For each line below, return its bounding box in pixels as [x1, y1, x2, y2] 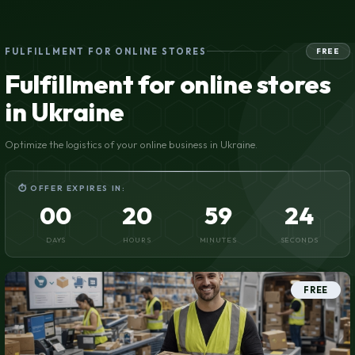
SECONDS [280, 235, 319, 244]
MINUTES [199, 235, 237, 244]
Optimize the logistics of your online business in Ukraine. [5, 138, 258, 151]
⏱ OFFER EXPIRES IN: [18, 183, 126, 193]
